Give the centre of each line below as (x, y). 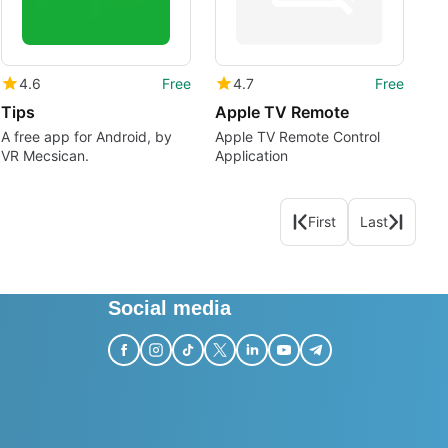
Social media (169, 308)
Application (251, 155)
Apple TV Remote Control (297, 136)
